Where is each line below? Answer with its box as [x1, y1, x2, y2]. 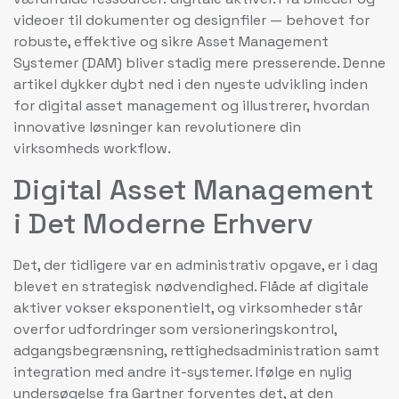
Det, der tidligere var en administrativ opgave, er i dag [13, 255, 378, 274]
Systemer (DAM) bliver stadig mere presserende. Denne [13, 53, 386, 73]
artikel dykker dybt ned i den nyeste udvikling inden [13, 75, 368, 94]
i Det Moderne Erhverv [13, 205, 313, 241]
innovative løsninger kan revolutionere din [13, 118, 301, 137]
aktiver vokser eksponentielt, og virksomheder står [13, 297, 362, 317]
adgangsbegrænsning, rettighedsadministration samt [13, 340, 379, 360]
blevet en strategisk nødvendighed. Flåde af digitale [13, 276, 369, 296]
